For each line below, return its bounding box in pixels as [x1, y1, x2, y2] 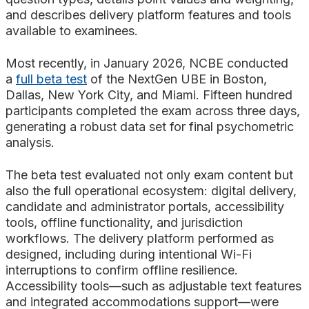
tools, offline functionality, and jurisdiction [6, 215, 243, 230]
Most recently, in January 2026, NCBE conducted [6, 56, 288, 71]
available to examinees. [6, 23, 141, 39]
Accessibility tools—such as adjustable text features [6, 279, 301, 294]
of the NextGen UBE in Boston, [87, 72, 267, 87]
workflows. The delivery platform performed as [6, 231, 274, 246]
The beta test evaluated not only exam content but [6, 168, 293, 183]
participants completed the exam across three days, [6, 103, 300, 119]
